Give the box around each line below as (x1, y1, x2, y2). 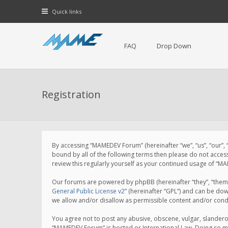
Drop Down (157, 41, 191, 50)
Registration (42, 88, 101, 101)
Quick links (51, 8, 81, 15)
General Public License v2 (52, 187, 125, 195)
